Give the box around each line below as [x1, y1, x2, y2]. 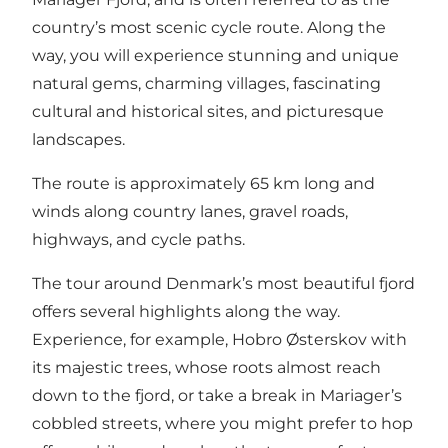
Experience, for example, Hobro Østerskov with [32, 330, 407, 350]
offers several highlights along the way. [32, 302, 340, 322]
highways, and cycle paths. [32, 230, 245, 250]
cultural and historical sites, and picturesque [32, 102, 384, 122]
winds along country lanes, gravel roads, [32, 202, 348, 222]
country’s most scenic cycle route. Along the [32, 18, 386, 38]
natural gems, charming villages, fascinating [32, 74, 381, 94]
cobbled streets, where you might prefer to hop [32, 414, 413, 434]
